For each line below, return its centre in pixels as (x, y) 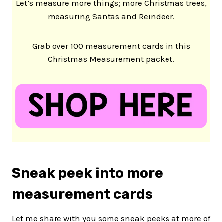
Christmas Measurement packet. (111, 59)
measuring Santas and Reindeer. (111, 16)
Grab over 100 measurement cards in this (111, 45)
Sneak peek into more (87, 173)
